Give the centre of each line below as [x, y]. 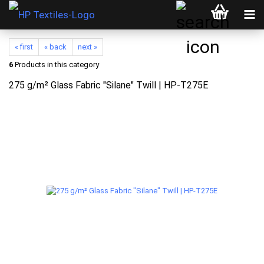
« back [55, 47]
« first [24, 47]
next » [88, 47]
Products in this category [56, 65]
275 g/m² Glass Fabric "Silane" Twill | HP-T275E [108, 85]
